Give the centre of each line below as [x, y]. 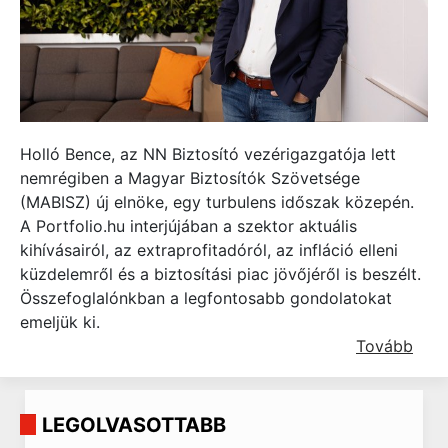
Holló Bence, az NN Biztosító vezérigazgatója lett [208, 154]
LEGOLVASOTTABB [133, 424]
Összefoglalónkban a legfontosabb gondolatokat [206, 298]
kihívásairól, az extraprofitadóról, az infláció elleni [209, 250]
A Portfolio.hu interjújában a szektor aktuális [188, 226]
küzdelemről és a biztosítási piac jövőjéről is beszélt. [220, 274]
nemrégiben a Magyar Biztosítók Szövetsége [190, 178]
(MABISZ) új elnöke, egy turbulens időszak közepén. [217, 202]
